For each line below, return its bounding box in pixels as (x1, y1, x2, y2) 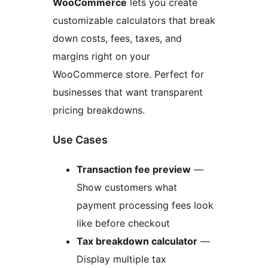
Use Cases (53, 133, 108, 147)
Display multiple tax (77, 253, 166, 266)
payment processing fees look (77, 199, 214, 212)
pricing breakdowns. (53, 104, 145, 117)
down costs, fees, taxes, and (53, 32, 182, 45)
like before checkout (77, 217, 170, 230)
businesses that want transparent (53, 86, 203, 99)
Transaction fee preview (77, 163, 191, 176)
